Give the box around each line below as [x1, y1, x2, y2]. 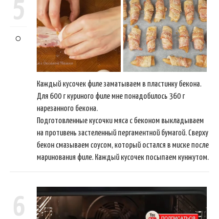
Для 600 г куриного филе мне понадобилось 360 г [37, 92, 185, 101]
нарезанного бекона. [37, 105, 98, 113]
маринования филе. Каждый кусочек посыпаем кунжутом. [37, 153, 209, 162]
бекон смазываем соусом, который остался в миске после [37, 141, 209, 150]
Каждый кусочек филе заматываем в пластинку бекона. [37, 80, 201, 89]
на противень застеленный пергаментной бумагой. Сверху [37, 129, 208, 138]
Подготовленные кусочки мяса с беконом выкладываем [37, 117, 204, 126]
